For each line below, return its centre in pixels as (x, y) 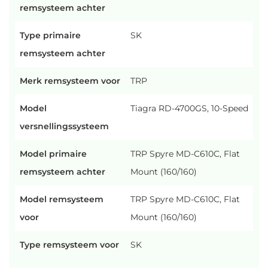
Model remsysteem (62, 200)
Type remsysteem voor (69, 245)
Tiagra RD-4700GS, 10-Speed (189, 109)
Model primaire (53, 154)
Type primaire (50, 36)
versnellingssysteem (64, 127)
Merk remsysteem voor (70, 81)
